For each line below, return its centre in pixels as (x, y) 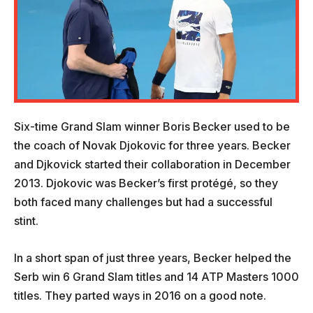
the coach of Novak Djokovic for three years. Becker (152, 146)
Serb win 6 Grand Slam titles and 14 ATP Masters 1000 (156, 277)
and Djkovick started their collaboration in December (152, 165)
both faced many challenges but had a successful (143, 202)
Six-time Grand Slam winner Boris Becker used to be (152, 127)
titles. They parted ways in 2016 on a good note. (140, 296)
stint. (26, 221)
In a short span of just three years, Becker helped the (153, 258)
